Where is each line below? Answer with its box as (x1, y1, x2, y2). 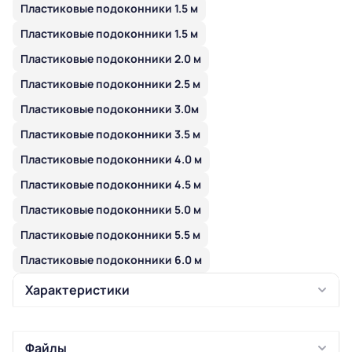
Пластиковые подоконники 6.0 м (20, 252, 202, 267)
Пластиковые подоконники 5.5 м (20, 227, 200, 242)
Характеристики (25, 281, 130, 299)
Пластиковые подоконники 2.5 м (20, 76, 200, 91)
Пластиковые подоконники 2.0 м (20, 51, 201, 66)
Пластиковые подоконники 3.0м (20, 101, 199, 116)
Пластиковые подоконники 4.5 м (20, 177, 201, 192)
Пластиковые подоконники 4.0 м (20, 152, 202, 167)
